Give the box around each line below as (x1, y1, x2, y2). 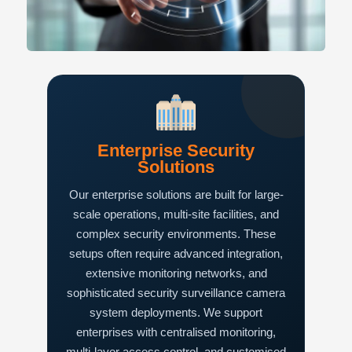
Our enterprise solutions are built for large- (68, 188, 284, 202)
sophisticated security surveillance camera (67, 286, 285, 300)
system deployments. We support (90, 306, 262, 320)
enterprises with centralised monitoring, (76, 325, 276, 339)
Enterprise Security (97, 141, 255, 161)
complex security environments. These (76, 227, 276, 241)
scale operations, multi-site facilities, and (73, 207, 279, 222)
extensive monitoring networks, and (85, 266, 267, 280)
